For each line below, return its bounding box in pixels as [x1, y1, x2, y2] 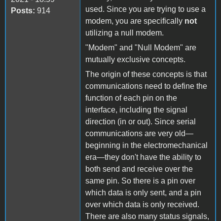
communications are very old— [85, 129, 193, 138]
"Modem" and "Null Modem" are [85, 43, 196, 52]
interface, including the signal [85, 105, 187, 114]
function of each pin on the [85, 93, 177, 102]
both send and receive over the [85, 164, 193, 173]
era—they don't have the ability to [85, 152, 201, 161]
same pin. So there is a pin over [85, 176, 195, 185]
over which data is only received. [85, 200, 199, 209]
